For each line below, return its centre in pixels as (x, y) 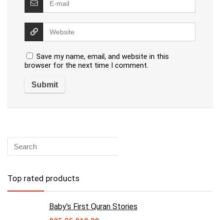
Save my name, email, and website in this (103, 57)
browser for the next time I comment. (86, 66)
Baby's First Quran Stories (93, 207)
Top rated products (43, 179)
